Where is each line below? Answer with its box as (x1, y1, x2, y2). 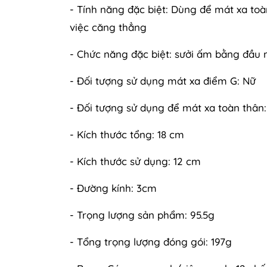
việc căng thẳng (70, 20, 147, 33)
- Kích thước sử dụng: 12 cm (70, 154, 201, 167)
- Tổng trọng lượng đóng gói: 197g (70, 235, 232, 248)
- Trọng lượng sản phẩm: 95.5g (70, 208, 215, 221)
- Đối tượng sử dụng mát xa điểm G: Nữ (70, 74, 259, 87)
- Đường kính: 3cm (70, 181, 157, 194)
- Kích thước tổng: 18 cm (70, 128, 184, 141)
